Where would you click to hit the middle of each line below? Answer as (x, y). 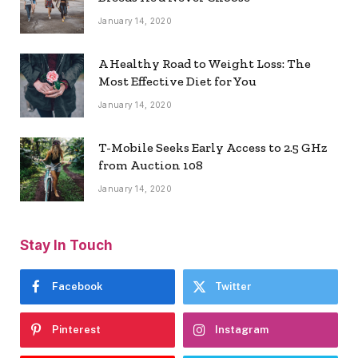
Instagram (242, 329)
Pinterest (76, 329)
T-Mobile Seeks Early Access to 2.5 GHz (213, 147)
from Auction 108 (151, 165)
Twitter (233, 286)
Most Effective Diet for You (177, 81)
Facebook (78, 286)
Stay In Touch (66, 245)
